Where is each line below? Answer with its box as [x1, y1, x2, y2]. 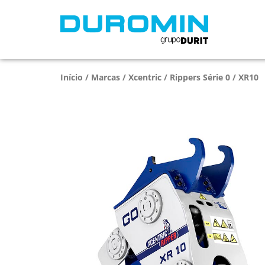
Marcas [91, 72, 120, 83]
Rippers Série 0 [170, 72, 230, 83]
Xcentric [128, 72, 161, 83]
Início [60, 72, 83, 83]
